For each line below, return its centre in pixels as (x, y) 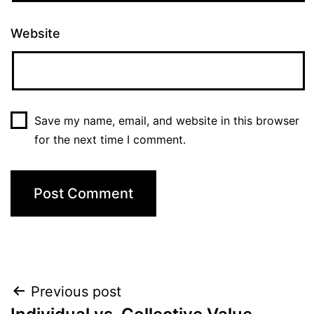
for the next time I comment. (110, 139)
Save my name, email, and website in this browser (166, 120)
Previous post (76, 291)
